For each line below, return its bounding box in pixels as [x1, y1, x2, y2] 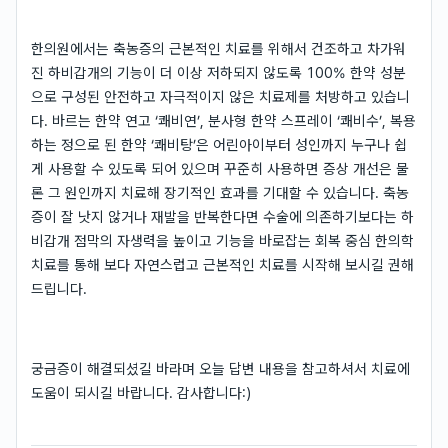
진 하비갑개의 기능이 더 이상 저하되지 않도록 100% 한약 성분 [31, 64, 406, 81]
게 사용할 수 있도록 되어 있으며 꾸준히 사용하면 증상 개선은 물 [31, 160, 409, 177]
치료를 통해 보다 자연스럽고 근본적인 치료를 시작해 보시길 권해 [31, 256, 414, 273]
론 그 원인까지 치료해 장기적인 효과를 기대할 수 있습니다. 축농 [31, 184, 409, 201]
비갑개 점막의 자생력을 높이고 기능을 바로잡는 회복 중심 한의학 [31, 232, 414, 249]
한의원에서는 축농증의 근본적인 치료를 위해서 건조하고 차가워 [31, 40, 406, 57]
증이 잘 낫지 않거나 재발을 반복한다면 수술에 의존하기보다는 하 [31, 208, 414, 225]
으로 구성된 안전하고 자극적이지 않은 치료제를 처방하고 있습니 [31, 88, 410, 105]
